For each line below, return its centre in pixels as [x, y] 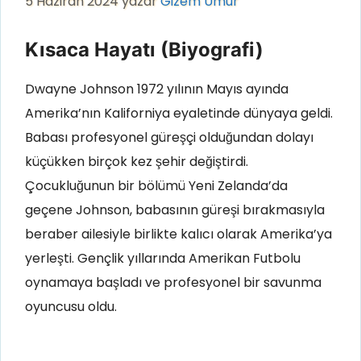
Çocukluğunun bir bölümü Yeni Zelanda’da [156, 186]
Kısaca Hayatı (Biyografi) [144, 50]
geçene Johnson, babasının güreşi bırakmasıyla [175, 210]
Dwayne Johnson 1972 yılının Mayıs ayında [157, 89]
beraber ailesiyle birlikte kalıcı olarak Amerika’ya [178, 234]
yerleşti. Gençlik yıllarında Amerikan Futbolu [163, 259]
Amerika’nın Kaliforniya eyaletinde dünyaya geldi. [179, 114]
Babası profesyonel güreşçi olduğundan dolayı [169, 138]
